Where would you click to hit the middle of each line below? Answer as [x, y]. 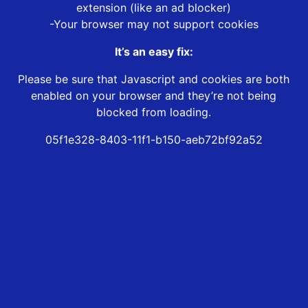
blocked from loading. [154, 112]
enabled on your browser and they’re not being [154, 96]
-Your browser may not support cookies [154, 24]
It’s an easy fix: [154, 52]
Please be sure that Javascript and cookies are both [154, 79]
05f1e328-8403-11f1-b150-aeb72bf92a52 [154, 140]
